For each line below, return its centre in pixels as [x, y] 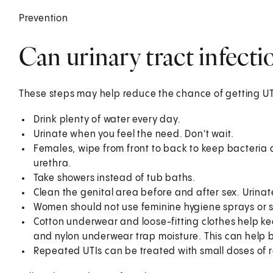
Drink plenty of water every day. [107, 119]
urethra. [52, 163]
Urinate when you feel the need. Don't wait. [134, 134]
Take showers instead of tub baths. [114, 178]
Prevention [43, 18]
